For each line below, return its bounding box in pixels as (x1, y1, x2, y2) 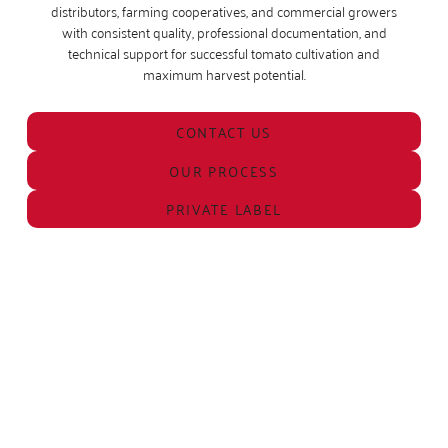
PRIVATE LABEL (166, 196, 282, 222)
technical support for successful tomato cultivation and (68, 39, 380, 65)
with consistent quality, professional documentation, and (61, 18, 387, 44)
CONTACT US (176, 119, 272, 145)
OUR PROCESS (169, 157, 279, 183)
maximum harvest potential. (142, 60, 306, 86)
